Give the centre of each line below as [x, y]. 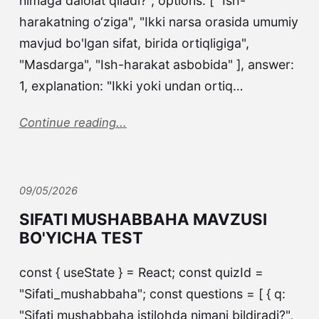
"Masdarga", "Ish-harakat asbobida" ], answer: [156, 65]
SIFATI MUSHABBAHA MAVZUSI [143, 220]
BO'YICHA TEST [81, 238]
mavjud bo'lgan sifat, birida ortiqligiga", [134, 43]
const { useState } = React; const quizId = [141, 273]
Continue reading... [73, 122]
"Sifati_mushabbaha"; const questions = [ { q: [152, 294]
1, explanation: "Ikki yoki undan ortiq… [131, 86]
